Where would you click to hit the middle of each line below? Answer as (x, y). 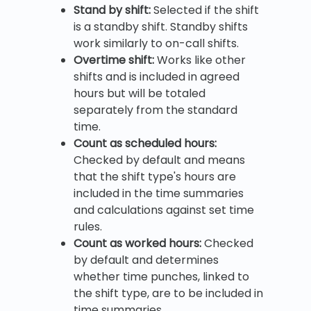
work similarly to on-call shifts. (156, 43)
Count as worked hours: (137, 243)
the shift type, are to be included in (168, 293)
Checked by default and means (159, 160)
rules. (88, 226)
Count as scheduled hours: (145, 143)
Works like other (200, 60)
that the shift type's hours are (155, 176)
